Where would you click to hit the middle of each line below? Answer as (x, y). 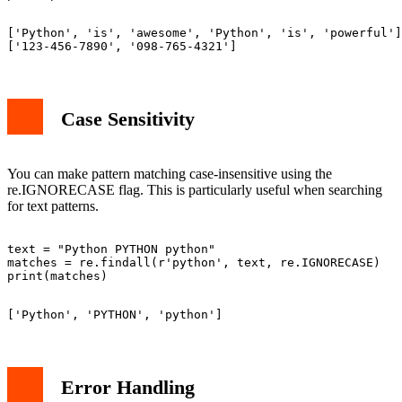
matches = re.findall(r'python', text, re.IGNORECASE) (194, 262)
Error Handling (128, 387)
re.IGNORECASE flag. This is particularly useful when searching (195, 189)
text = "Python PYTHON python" (111, 249)
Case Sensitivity (128, 118)
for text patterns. (53, 205)
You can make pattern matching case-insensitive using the (170, 173)
